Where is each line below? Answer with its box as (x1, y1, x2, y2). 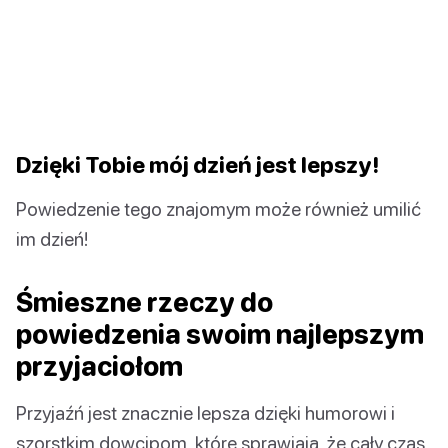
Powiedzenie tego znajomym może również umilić (16, 196, 421, 220)
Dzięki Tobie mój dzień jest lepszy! (16, 150, 379, 178)
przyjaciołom (16, 349, 183, 382)
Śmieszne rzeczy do (16, 285, 273, 318)
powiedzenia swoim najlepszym (16, 317, 424, 350)
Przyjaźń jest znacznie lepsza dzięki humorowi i (16, 400, 395, 424)
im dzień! (16, 226, 88, 250)
